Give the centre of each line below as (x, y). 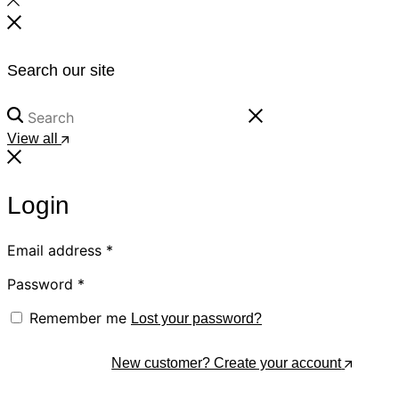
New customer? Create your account (227, 362)
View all (33, 139)
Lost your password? (196, 318)
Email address (57, 250)
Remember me (78, 318)
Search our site (61, 71)
